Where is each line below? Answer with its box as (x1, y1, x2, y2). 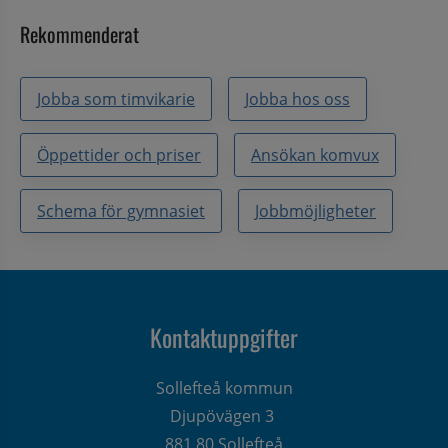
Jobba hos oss (245, 87, 350, 110)
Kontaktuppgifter (150, 318, 298, 355)
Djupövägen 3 (170, 404, 278, 427)
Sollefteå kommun (155, 376, 293, 399)
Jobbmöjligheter (255, 199, 376, 222)
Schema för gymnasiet (37, 199, 205, 222)
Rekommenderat (20, 18, 139, 49)
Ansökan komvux (251, 143, 379, 166)
